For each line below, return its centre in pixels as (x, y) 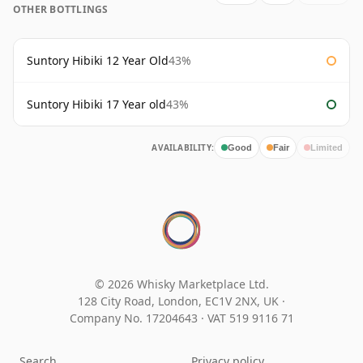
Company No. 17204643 (135, 318)
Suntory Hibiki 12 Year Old (98, 61)
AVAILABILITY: (183, 148)
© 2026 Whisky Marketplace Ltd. (181, 284)
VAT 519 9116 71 (250, 318)
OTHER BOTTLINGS (61, 10)
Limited (327, 147)
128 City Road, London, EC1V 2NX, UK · (181, 301)
